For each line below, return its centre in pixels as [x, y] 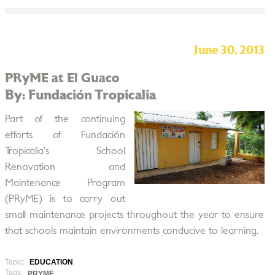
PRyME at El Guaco [62, 78]
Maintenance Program [65, 183]
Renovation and [65, 167]
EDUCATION [51, 262]
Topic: [15, 262]
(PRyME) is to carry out [65, 199]
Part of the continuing [65, 119]
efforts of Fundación [65, 135]
